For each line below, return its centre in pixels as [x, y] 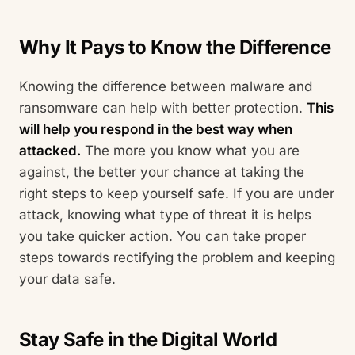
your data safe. [67, 279]
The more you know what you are [190, 150]
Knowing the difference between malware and [166, 86]
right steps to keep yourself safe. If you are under [177, 193]
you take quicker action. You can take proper [162, 236]
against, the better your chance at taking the [162, 172]
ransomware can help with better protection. [163, 107]
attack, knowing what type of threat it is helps [165, 214]
